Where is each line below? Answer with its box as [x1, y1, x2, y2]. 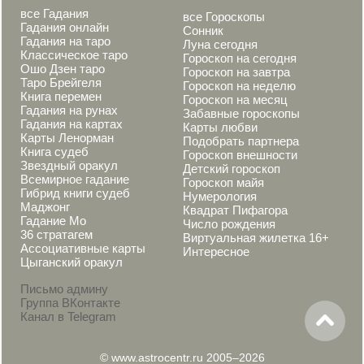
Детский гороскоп [183, 162, 280, 175]
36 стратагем [20, 227, 93, 241]
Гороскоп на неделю [183, 79, 296, 93]
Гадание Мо [20, 214, 86, 227]
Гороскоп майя [183, 175, 264, 189]
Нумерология [183, 189, 257, 203]
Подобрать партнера [183, 134, 299, 148]
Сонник [183, 24, 223, 37]
